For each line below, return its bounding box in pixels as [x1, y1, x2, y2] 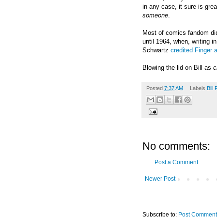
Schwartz [142, 46, 170, 54]
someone [142, 11, 168, 19]
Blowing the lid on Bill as [142, 63, 213, 71]
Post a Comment [155, 159, 198, 166]
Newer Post [145, 175, 175, 183]
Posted [146, 85, 164, 91]
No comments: [142, 140, 210, 153]
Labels [189, 85, 207, 91]
